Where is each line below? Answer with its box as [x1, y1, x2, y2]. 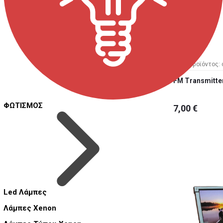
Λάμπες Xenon [3, 204, 56, 213]
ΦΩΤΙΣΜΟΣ [3, 101, 43, 111]
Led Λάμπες [3, 188, 47, 197]
